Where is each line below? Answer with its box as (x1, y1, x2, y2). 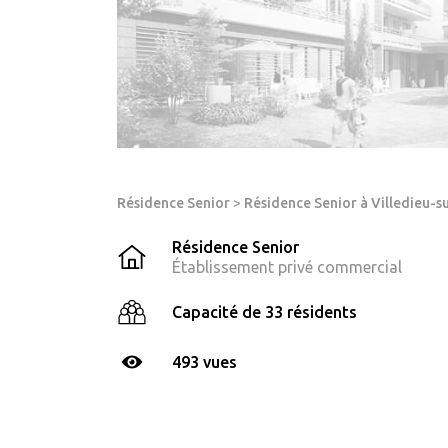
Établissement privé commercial (172, 257, 402, 276)
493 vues (172, 352, 237, 371)
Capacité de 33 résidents (172, 302, 357, 321)
